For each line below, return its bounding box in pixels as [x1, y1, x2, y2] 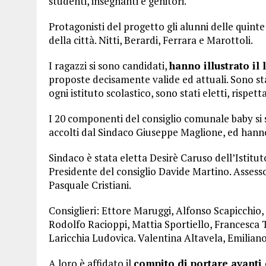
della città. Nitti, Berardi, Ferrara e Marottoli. [49, 33, 253, 47]
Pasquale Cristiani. [49, 178, 131, 192]
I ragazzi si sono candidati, [49, 59, 169, 72]
